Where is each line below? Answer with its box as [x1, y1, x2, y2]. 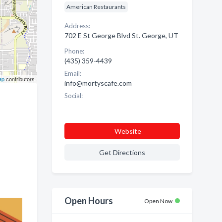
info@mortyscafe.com [64, 79, 132, 87]
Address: [64, 22, 90, 30]
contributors [4, 75, 35, 83]
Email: [64, 69, 81, 77]
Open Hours [64, 195, 113, 206]
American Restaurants [66, 3, 126, 10]
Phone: [64, 47, 84, 55]
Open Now [144, 197, 172, 205]
